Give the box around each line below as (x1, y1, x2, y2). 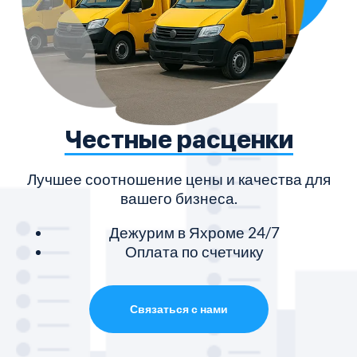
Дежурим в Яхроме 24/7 (109, 222, 280, 241)
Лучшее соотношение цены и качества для (26, 169, 331, 188)
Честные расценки (64, 124, 293, 154)
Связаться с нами (129, 301, 228, 316)
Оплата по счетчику (125, 241, 264, 261)
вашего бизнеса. (120, 188, 237, 207)
